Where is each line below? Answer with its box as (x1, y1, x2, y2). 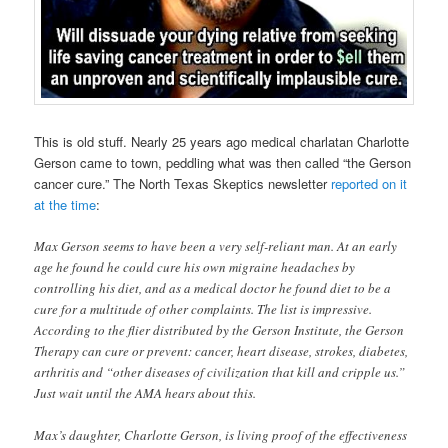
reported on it (331, 173, 408, 193)
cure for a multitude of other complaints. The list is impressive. (34, 300, 373, 319)
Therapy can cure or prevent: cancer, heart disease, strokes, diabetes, (34, 342, 409, 361)
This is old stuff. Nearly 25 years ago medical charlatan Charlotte (34, 131, 410, 151)
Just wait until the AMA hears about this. (34, 384, 257, 403)
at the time (34, 194, 97, 214)
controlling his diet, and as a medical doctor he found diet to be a (34, 279, 392, 298)
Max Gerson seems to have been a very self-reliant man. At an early (34, 237, 398, 256)
